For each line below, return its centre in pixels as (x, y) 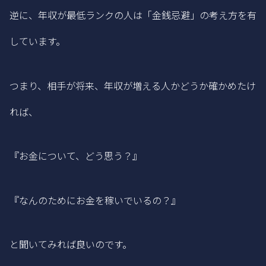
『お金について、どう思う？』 (76, 156)
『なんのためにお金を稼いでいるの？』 (95, 200)
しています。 (37, 41)
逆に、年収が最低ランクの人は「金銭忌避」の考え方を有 (133, 15)
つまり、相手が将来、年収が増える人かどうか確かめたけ (133, 85)
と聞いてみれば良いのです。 (71, 244)
